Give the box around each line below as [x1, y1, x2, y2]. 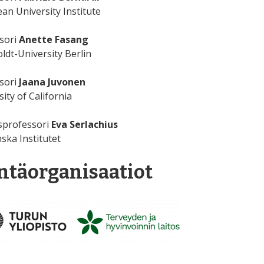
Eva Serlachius [51, 118, 118, 131]
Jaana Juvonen [18, 75, 85, 89]
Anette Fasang [18, 33, 88, 47]
